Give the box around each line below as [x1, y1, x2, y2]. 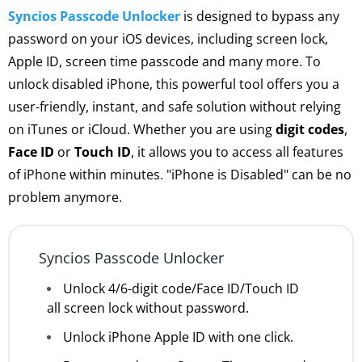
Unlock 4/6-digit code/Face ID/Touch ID [63, 279, 299, 297]
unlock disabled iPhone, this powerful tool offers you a [8, 74, 339, 93]
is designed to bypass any [180, 6, 339, 25]
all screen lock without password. [47, 298, 249, 317]
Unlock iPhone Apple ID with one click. [63, 327, 293, 346]
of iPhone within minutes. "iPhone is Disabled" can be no [8, 165, 351, 183]
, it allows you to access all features [131, 142, 343, 161]
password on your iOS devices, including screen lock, [8, 29, 328, 48]
